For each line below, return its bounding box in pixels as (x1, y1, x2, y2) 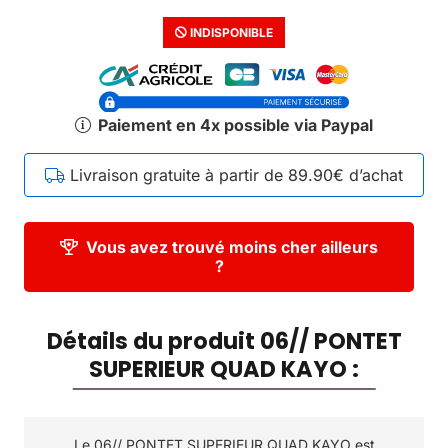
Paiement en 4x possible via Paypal (97, 115, 373, 136)
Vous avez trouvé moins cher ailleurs (86, 237, 379, 258)
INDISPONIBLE (187, 24, 273, 40)
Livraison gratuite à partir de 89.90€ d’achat (70, 165, 403, 186)
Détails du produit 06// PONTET (46, 325, 402, 358)
